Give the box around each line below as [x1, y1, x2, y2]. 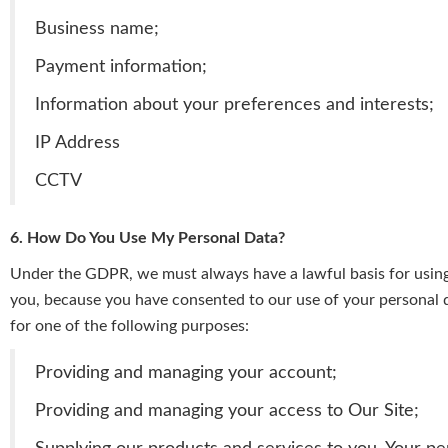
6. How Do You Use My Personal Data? [10, 230, 285, 247]
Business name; [35, 20, 159, 38]
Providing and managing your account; [35, 364, 337, 382]
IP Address [35, 134, 120, 152]
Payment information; [35, 58, 207, 76]
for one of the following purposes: [10, 318, 249, 335]
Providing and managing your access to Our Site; [35, 402, 419, 420]
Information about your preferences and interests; [35, 96, 434, 114]
